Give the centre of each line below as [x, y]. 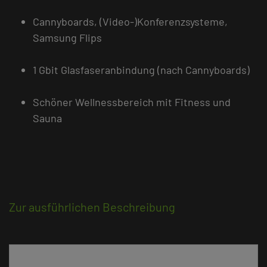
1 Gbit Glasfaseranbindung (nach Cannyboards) [141, 69]
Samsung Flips [67, 37]
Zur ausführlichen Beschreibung [92, 207]
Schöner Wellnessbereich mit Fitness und [132, 102]
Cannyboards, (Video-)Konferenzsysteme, [130, 21]
